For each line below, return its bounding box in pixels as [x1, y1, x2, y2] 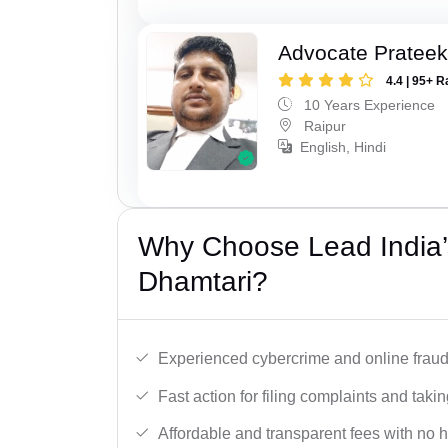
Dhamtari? [138, 266, 268, 298]
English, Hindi [300, 138, 387, 155]
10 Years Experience [300, 96, 436, 113]
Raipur [300, 117, 347, 134]
